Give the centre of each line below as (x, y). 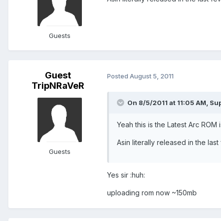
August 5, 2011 (152, 76)
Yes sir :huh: (126, 175)
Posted (118, 76)
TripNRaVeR (58, 86)
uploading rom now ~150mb (152, 193)
